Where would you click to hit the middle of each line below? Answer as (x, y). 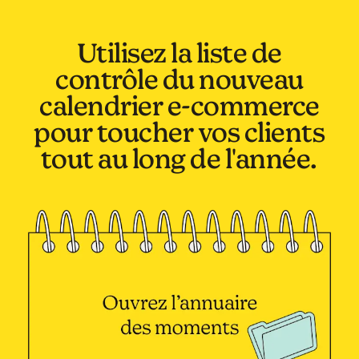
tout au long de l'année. (179, 158)
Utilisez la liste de (179, 52)
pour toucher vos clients (179, 131)
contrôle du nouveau (179, 79)
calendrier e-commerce (179, 105)
